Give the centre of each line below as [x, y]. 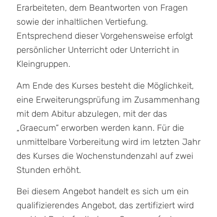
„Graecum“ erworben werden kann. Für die [100, 128]
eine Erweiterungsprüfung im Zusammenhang [108, 100]
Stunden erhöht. [48, 170]
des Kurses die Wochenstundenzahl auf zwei [105, 156]
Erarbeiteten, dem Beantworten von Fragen [102, 8]
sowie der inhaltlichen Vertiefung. [82, 22]
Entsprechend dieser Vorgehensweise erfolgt [104, 36]
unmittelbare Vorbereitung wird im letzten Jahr [108, 142]
